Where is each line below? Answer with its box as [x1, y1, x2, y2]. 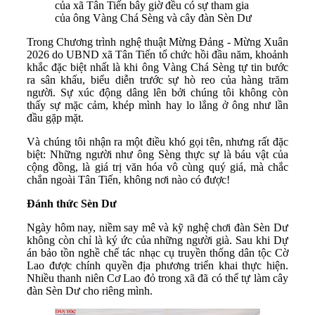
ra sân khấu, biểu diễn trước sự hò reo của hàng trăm [27, 73, 288, 86]
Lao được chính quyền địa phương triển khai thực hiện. [27, 259, 288, 271]
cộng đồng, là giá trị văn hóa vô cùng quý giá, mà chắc [27, 160, 288, 173]
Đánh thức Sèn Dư [27, 197, 117, 210]
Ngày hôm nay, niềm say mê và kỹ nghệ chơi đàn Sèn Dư [27, 221, 288, 233]
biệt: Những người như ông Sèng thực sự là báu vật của [27, 148, 288, 160]
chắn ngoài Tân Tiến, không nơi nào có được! [27, 173, 230, 186]
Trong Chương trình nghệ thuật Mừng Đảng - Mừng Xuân [27, 35, 288, 48]
